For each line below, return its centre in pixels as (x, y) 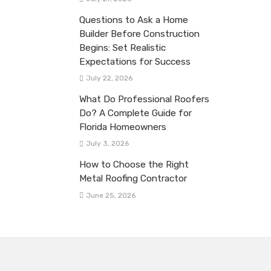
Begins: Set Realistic (122, 48)
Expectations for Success (135, 62)
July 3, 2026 (107, 144)
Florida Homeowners (123, 127)
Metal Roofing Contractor (133, 179)
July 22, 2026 (109, 78)
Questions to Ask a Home (134, 20)
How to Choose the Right (134, 165)
